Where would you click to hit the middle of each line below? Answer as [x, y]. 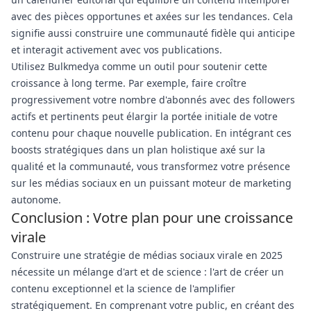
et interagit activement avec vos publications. [117, 50]
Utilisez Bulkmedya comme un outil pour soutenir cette [139, 66]
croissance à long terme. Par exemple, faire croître [129, 83]
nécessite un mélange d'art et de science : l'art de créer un [148, 272]
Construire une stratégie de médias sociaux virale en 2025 [147, 255]
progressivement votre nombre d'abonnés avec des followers [153, 100]
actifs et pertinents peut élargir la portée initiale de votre [144, 116]
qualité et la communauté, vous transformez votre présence [151, 166]
